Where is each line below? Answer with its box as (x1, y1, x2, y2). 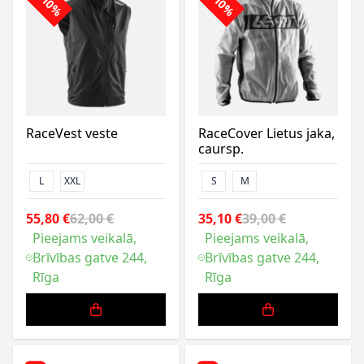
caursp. (198, 140, 244, 158)
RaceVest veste (26, 124, 118, 142)
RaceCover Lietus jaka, (198, 124, 335, 142)
